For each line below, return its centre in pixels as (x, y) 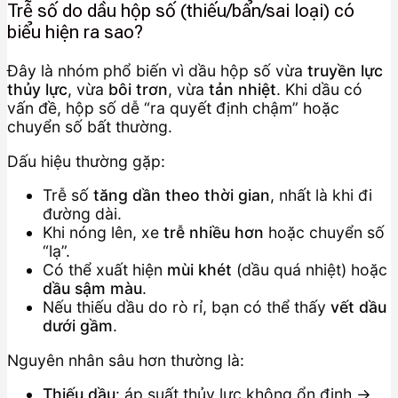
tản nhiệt (243, 90)
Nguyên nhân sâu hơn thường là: (126, 360)
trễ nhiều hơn (214, 233)
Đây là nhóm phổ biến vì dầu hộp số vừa (157, 71)
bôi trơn (138, 90)
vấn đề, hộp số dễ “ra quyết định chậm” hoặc (173, 108)
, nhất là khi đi (321, 195)
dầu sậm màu (92, 289)
